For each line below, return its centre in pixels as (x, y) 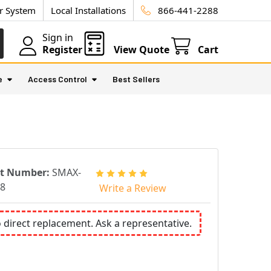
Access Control (57, 79)
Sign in (58, 38)
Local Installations (88, 10)
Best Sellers (136, 79)
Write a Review (132, 188)
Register (62, 50)
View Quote (142, 50)
